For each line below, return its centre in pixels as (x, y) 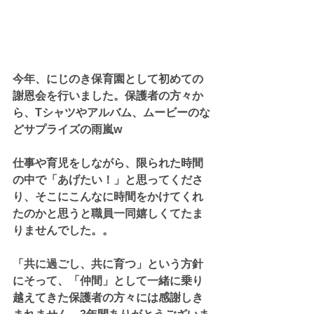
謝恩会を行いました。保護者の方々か (108, 95)
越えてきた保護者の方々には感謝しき (108, 297)
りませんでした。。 (63, 230)
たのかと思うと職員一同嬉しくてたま (108, 213)
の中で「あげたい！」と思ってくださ (108, 179)
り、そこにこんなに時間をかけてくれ (108, 196)
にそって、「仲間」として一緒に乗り (108, 280)
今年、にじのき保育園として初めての (108, 78)
